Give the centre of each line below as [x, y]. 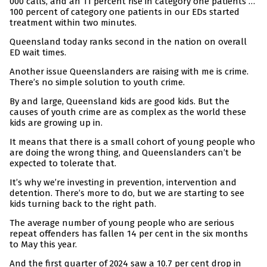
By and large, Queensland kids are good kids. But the [119, 102]
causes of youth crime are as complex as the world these [128, 112]
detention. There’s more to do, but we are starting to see [127, 193]
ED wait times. [38, 53]
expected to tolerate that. [63, 164]
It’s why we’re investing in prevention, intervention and [123, 183]
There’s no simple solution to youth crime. [97, 83]
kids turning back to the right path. [83, 204]
